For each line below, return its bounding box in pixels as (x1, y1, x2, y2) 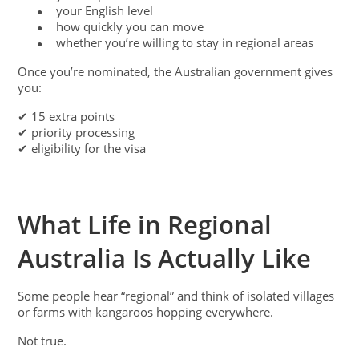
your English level (56, 2, 154, 18)
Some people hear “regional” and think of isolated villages (18, 287, 335, 304)
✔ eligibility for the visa (18, 139, 147, 156)
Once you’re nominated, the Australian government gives (18, 63, 333, 79)
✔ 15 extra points (18, 107, 115, 124)
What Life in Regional (18, 207, 272, 241)
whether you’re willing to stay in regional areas (56, 34, 314, 50)
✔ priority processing (18, 123, 135, 140)
